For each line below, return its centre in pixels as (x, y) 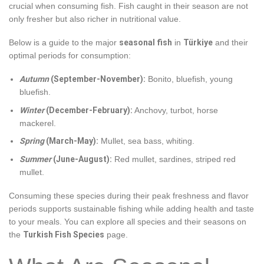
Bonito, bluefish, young (189, 79)
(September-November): (98, 79)
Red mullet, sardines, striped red (174, 159)
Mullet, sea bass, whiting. (147, 141)
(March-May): (72, 141)
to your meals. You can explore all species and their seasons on (128, 221)
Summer (36, 159)
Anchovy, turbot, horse (176, 110)
